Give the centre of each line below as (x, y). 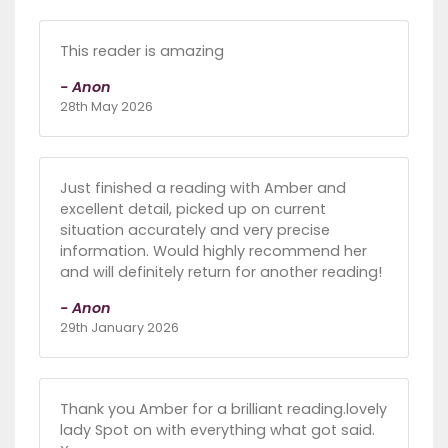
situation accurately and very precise (195, 230)
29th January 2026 (119, 328)
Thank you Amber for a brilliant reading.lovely (223, 409)
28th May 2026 (106, 107)
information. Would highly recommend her (213, 251)
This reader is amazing (142, 51)
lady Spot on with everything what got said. (217, 430)
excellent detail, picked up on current (193, 209)
